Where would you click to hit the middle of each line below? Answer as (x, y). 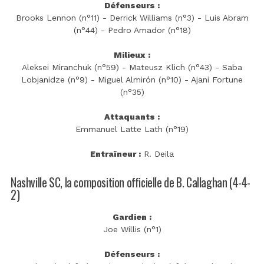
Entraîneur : (115, 154)
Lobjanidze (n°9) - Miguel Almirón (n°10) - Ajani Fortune (132, 80)
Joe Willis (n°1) (132, 229)
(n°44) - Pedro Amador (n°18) (132, 30)
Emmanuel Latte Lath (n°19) (132, 129)
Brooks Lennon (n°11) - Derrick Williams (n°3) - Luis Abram (132, 18)
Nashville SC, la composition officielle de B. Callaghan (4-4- (131, 183)
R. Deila (157, 154)
